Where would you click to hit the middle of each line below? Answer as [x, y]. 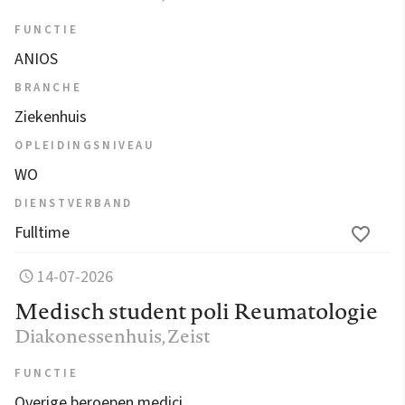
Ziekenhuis [51, 117]
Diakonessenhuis [88, 335]
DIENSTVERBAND [74, 203]
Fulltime [42, 232]
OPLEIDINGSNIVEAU [85, 145]
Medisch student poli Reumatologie [196, 311]
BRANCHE [48, 87]
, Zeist [186, 335]
